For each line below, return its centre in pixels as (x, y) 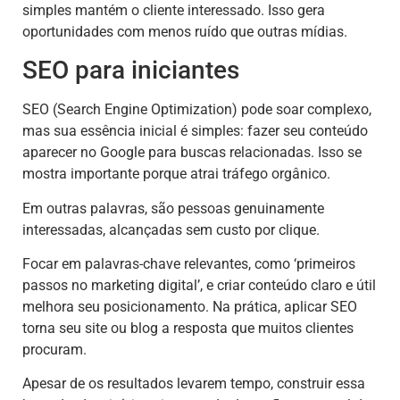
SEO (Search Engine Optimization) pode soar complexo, (197, 110)
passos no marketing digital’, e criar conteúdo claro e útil (199, 286)
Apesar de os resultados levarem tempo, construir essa (194, 384)
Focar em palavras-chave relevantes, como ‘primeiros (189, 264)
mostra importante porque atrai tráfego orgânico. (176, 174)
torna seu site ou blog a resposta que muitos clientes (188, 329)
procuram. (54, 350)
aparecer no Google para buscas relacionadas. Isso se (192, 153)
